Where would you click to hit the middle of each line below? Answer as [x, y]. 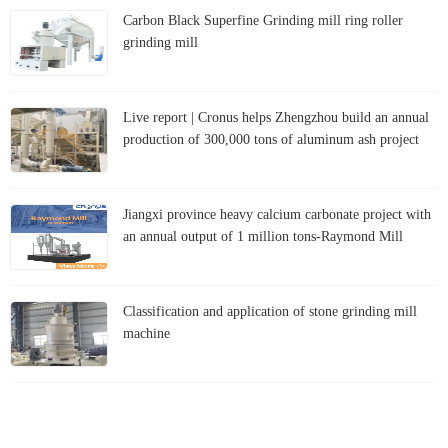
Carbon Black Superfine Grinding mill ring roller [263, 21]
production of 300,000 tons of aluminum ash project [271, 140]
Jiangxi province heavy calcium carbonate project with [277, 215]
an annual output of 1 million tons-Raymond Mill [263, 237]
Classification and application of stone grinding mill [270, 312]
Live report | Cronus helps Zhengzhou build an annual [276, 118]
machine [146, 334]
